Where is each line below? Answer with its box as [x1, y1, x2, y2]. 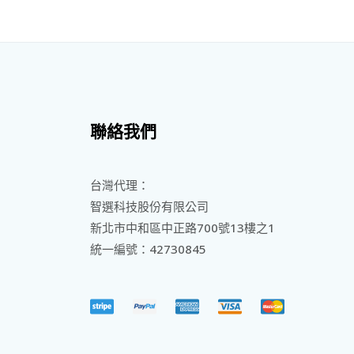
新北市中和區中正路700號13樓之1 [89, 220, 275, 236]
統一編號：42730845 [89, 241, 206, 258]
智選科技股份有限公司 [89, 198, 209, 215]
